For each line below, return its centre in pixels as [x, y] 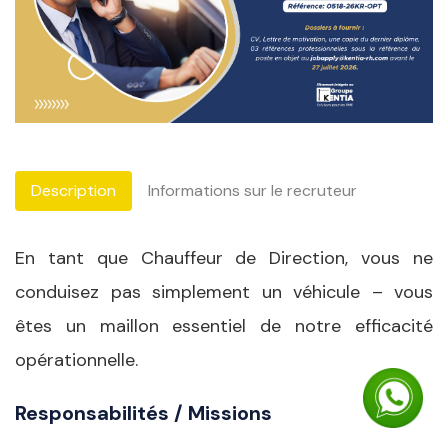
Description [73, 190]
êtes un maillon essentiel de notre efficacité [224, 325]
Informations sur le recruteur [252, 190]
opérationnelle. [76, 359]
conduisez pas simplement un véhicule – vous [224, 291]
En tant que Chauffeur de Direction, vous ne [224, 257]
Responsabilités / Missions [143, 412]
